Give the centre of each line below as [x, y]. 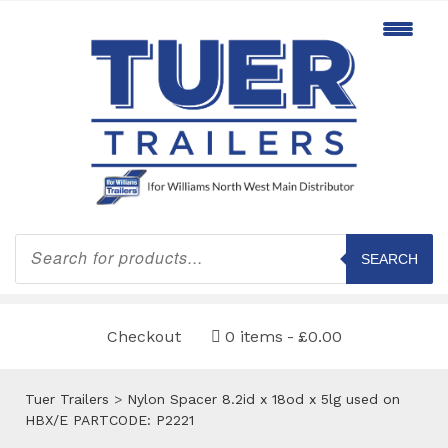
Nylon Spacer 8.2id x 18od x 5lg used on [263, 398]
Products [44, 239]
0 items [253, 336]
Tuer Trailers [67, 398]
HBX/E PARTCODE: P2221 [109, 419]
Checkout [143, 336]
